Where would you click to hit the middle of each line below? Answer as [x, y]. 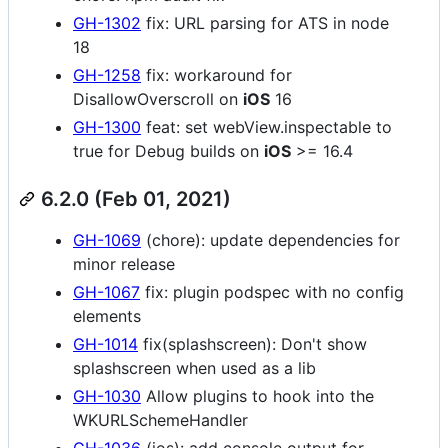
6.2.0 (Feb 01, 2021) [136, 198]
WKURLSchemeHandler [160, 419]
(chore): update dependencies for [270, 239]
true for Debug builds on [168, 150]
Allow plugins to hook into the [257, 395]
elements [107, 315]
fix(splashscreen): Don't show [252, 343]
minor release [124, 263]
